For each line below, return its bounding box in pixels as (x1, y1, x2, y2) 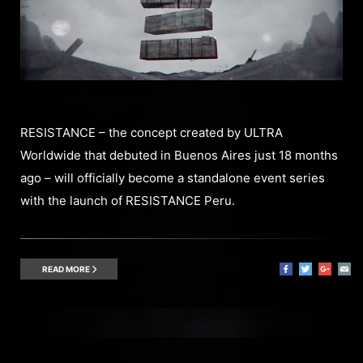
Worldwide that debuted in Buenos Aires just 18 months (20, 147, 338, 163)
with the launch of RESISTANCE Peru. (20, 192, 235, 208)
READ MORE (41, 263, 92, 274)
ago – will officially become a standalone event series (20, 169, 325, 186)
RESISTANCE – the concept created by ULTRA (20, 124, 283, 140)
